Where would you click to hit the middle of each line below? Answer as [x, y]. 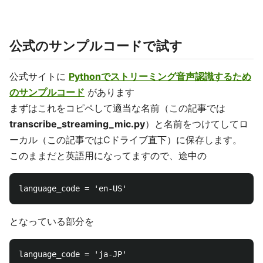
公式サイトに [39, 77]
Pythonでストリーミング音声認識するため [160, 77]
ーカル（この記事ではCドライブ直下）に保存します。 [126, 140]
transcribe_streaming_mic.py [77, 124]
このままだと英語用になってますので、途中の [108, 156]
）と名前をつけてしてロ [197, 124]
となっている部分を [52, 222]
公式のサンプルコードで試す [96, 46]
